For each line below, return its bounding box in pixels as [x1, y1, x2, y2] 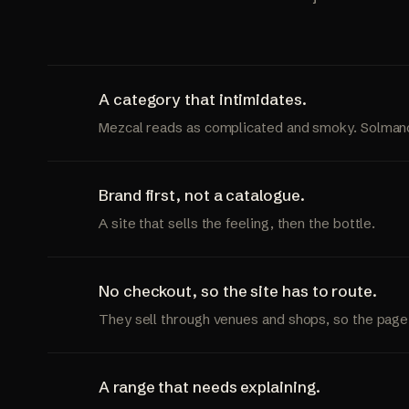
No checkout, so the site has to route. [99, 280, 377, 300]
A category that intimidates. [99, 89, 307, 109]
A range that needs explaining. [99, 376, 320, 396]
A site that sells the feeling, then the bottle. [99, 214, 376, 232]
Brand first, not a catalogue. [99, 184, 305, 204]
